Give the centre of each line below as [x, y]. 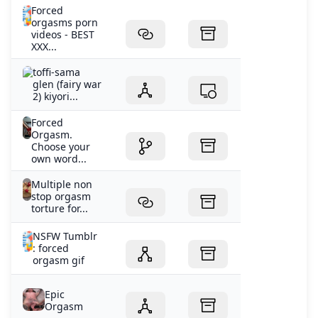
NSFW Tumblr [65, 236]
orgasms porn [64, 23]
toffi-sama [56, 72]
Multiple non [62, 185]
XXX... [44, 47]
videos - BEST [62, 35]
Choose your [60, 147]
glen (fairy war [67, 84]
